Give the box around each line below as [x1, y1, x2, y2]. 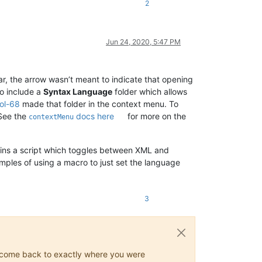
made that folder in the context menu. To [20, 98, 178, 109]
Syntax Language [43, 86, 112, 96]
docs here [74, 111, 114, 121]
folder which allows [112, 86, 187, 96]
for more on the [125, 111, 187, 121]
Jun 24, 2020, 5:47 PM [106, 37, 181, 46]
